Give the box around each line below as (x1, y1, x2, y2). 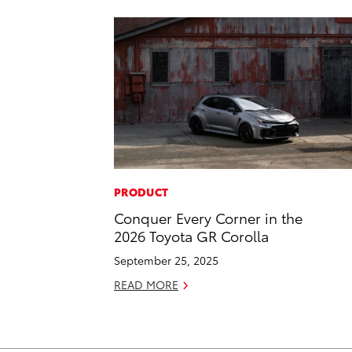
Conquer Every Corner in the (114, 207, 302, 228)
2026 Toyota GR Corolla (114, 225, 269, 246)
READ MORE (114, 277, 178, 293)
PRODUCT (114, 184, 169, 200)
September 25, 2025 (114, 252, 218, 269)
